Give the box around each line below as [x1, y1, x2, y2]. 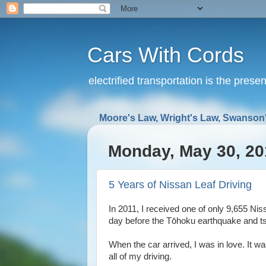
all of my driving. [109, 252, 172, 261]
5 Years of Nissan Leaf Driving [109, 178, 252, 191]
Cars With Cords [87, 43, 244, 67]
